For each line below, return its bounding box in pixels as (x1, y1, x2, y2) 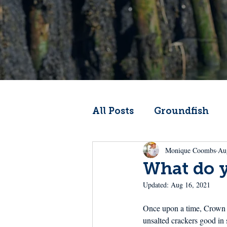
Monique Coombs (165, 145, 216, 155)
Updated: (143, 180, 171, 190)
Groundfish (154, 105, 209, 117)
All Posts (92, 105, 134, 117)
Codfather (112, 146, 161, 158)
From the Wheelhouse (112, 186, 217, 198)
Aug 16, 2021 (171, 180, 210, 190)
